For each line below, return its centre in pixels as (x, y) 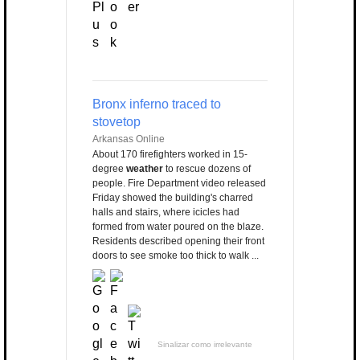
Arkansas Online (129, 139)
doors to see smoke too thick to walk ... (176, 256)
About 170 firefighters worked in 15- (170, 155)
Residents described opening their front (178, 241)
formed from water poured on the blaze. (178, 227)
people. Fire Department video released (179, 184)
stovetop (117, 122)
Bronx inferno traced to (157, 104)
